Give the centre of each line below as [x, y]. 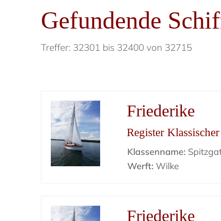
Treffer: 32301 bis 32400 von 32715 [117, 47]
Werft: [141, 166]
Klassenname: [157, 152]
